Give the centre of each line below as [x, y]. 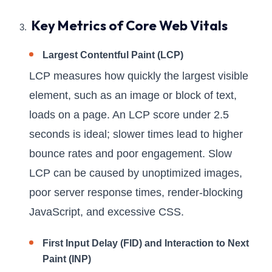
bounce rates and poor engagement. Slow [131, 154]
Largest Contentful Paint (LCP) [113, 55]
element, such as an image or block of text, [133, 96]
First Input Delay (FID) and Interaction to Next [146, 243]
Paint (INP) [67, 259]
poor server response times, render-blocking [136, 193]
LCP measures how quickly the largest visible [139, 76]
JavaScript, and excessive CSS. [107, 212]
